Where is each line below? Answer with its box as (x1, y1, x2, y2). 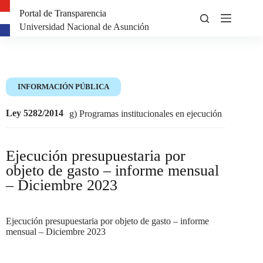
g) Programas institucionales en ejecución (69, 108, 222, 119)
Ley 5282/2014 (6, 108, 63, 118)
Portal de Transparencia (19, 8, 107, 19)
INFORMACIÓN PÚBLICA (18, 83, 109, 91)
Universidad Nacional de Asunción (19, 21, 150, 32)
